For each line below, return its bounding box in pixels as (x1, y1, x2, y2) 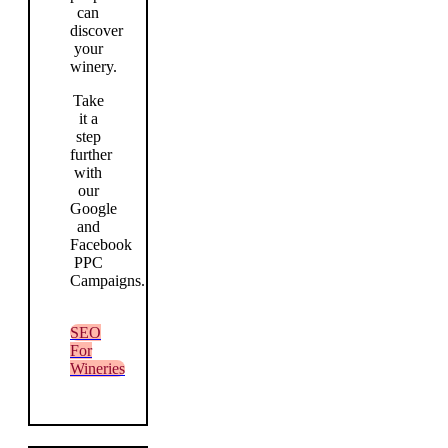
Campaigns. (70, 271, 145, 289)
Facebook (70, 235, 132, 253)
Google (70, 199, 117, 217)
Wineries (70, 359, 125, 377)
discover (70, 21, 123, 39)
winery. (70, 57, 117, 75)
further (70, 145, 112, 163)
